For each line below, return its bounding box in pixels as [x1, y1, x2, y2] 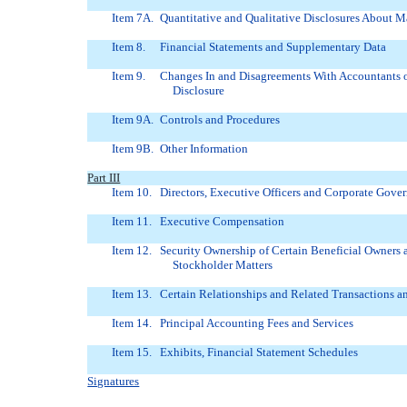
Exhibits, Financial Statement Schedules [160, 345, 359, 360]
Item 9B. [111, 142, 154, 156]
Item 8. [111, 40, 145, 55]
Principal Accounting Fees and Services [160, 316, 354, 331]
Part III [87, 171, 121, 185]
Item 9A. [111, 113, 154, 127]
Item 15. [111, 345, 152, 360]
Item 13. [111, 287, 152, 302]
